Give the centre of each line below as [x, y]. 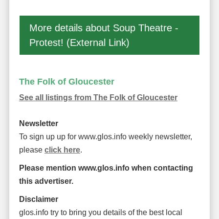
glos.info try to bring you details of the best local [100, 212]
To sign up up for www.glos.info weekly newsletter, [105, 136]
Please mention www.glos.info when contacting [106, 168]
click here [62, 150]
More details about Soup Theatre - [104, 28]
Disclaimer [38, 199]
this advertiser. [46, 181]
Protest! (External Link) [79, 42]
